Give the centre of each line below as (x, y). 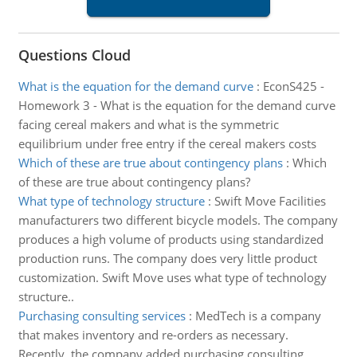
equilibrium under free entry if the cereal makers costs (167, 143)
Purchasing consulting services (102, 316)
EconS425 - (293, 86)
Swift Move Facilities (270, 201)
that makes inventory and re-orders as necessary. (153, 335)
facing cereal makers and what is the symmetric (148, 124)
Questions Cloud (74, 55)
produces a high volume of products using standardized (171, 239)
